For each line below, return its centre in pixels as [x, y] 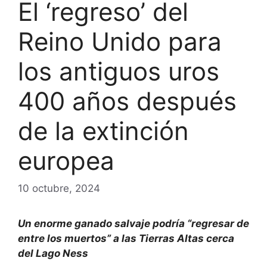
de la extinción [103, 131]
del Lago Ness [53, 253]
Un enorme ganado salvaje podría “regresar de [133, 223]
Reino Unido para [120, 42]
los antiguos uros [119, 72]
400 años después [127, 101]
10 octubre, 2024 [59, 188]
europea [66, 161]
